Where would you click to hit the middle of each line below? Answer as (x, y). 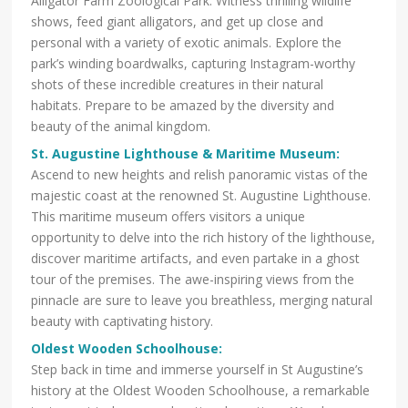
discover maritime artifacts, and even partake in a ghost (196, 259)
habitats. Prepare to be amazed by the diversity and (183, 106)
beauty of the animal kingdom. (121, 127)
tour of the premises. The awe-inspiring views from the (193, 280)
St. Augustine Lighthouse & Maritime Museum (184, 154)
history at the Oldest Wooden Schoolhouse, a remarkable (201, 391)
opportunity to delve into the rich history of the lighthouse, (204, 238)
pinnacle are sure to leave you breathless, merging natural (202, 301)
